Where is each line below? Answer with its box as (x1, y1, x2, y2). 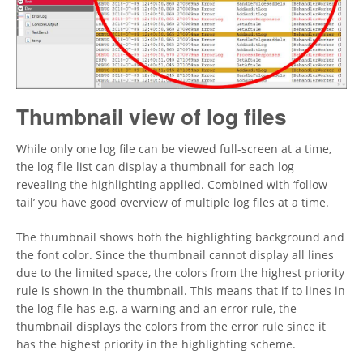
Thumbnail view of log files (16, 101, 287, 132)
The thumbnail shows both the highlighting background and (16, 228, 344, 245)
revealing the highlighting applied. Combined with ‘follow (16, 176, 327, 192)
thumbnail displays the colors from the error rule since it (16, 318, 326, 334)
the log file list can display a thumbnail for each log (16, 158, 294, 174)
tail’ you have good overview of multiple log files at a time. (16, 194, 329, 210)
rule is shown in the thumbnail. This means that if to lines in (16, 282, 345, 298)
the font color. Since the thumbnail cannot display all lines (16, 246, 334, 263)
